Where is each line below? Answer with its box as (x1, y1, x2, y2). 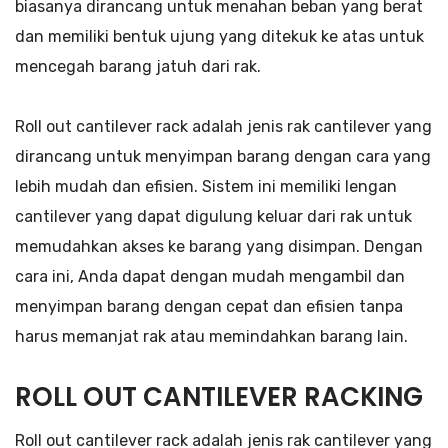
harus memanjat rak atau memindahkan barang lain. (15, 326, 408, 346)
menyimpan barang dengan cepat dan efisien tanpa (15, 296, 403, 316)
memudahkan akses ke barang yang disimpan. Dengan (15, 236, 423, 256)
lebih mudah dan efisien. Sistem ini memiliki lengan (15, 176, 397, 196)
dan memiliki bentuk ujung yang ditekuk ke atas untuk (15, 26, 424, 46)
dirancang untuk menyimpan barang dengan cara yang (15, 146, 431, 166)
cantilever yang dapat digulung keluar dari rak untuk (15, 206, 412, 226)
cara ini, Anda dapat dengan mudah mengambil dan (15, 266, 405, 286)
